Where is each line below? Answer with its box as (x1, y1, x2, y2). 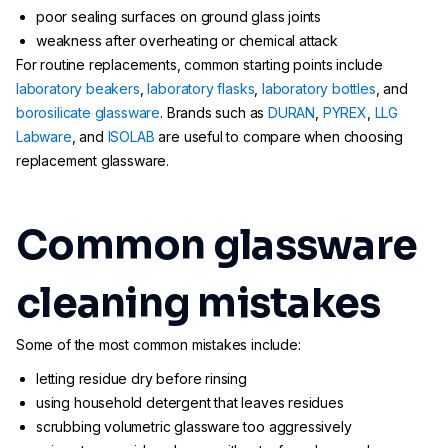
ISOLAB (107, 128, 155, 145)
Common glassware (16, 220, 418, 271)
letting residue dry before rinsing (36, 370, 247, 387)
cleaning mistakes (16, 278, 381, 329)
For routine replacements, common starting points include (16, 56, 383, 73)
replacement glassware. (16, 152, 170, 169)
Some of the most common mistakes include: (16, 336, 301, 353)
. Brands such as (160, 104, 268, 121)
